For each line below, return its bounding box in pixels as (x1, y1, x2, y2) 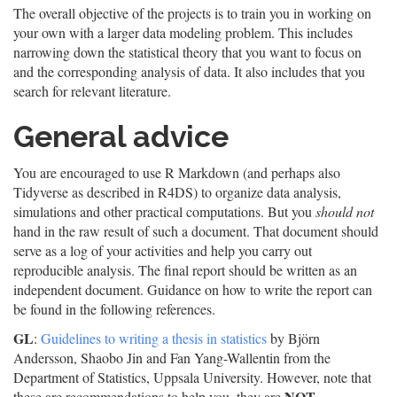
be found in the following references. (13, 300, 215, 318)
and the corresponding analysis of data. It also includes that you (13, 62, 365, 81)
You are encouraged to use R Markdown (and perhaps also (13, 163, 340, 182)
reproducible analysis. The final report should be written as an (13, 261, 357, 279)
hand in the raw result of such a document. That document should (13, 222, 378, 240)
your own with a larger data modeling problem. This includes (13, 23, 353, 42)
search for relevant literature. (13, 82, 171, 100)
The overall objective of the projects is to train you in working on (13, 4, 371, 22)
